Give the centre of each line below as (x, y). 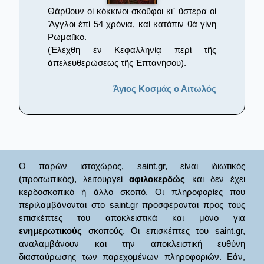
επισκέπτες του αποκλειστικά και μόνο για (132, 218)
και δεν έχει (215, 179)
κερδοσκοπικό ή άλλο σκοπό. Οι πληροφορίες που (132, 192)
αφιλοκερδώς (157, 179)
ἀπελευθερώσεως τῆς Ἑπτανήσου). (117, 62)
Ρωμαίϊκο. (67, 37)
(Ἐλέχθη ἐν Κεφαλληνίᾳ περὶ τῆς (132, 49)
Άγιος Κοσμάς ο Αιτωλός (165, 88)
